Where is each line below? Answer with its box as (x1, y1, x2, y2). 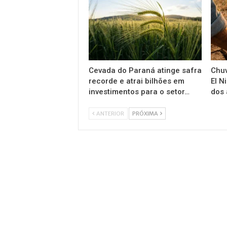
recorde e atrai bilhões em (88, 77, 184, 86)
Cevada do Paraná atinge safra (88, 66, 202, 75)
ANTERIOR (95, 110, 124, 118)
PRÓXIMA (132, 110, 159, 118)
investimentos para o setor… (88, 87, 190, 97)
